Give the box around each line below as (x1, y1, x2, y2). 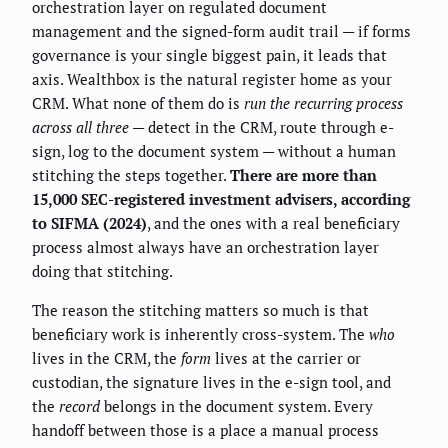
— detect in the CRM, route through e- (129, 117, 394, 138)
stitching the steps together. (32, 165, 230, 186)
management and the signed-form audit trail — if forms (32, 21, 411, 42)
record (59, 396, 100, 417)
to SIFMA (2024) (32, 213, 147, 234)
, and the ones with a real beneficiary (147, 213, 400, 234)
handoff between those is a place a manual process (32, 420, 379, 441)
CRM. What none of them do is (32, 93, 244, 114)
